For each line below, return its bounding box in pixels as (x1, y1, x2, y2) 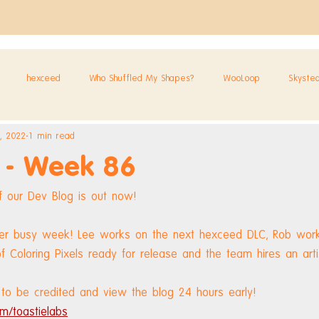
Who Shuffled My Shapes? (89, 72, 194, 83)
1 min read (28, 130, 75, 141)
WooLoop (223, 72, 260, 83)
